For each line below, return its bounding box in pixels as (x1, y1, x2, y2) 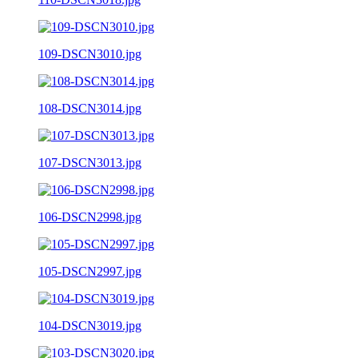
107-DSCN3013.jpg (38, 155, 141, 169)
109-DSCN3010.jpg (38, 46, 141, 61)
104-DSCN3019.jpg (38, 318, 141, 332)
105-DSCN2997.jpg (38, 264, 141, 278)
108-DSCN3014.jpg (38, 101, 141, 115)
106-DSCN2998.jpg (38, 209, 141, 224)
